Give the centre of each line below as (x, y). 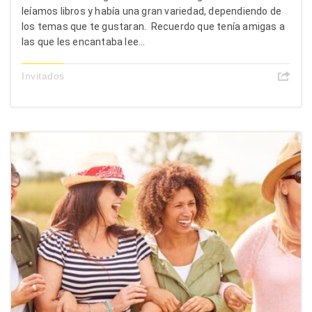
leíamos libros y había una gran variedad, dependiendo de (152, 11)
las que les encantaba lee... (84, 41)
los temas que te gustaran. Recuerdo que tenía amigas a (154, 26)
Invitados (43, 76)
